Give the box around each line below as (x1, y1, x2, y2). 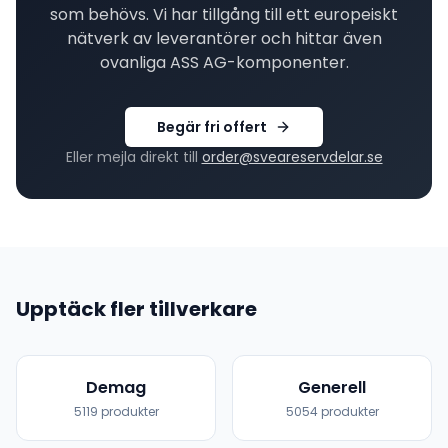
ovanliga (99, 51, 170, 74)
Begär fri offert (157, 117, 267, 137)
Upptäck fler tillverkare (16, 295, 257, 323)
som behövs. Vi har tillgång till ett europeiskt (50, 3, 398, 26)
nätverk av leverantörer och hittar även (66, 27, 382, 50)
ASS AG (169, 51, 227, 74)
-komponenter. (226, 51, 349, 74)
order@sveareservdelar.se (201, 147, 383, 167)
